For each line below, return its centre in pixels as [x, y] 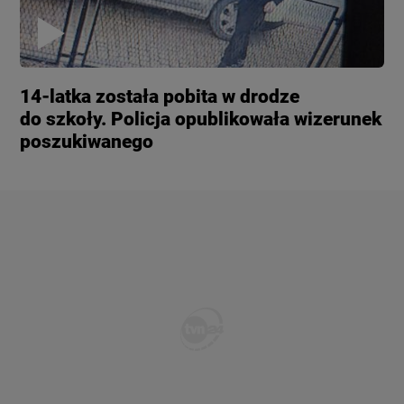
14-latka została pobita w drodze [160, 97]
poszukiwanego [87, 142]
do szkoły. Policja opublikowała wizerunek [201, 119]
